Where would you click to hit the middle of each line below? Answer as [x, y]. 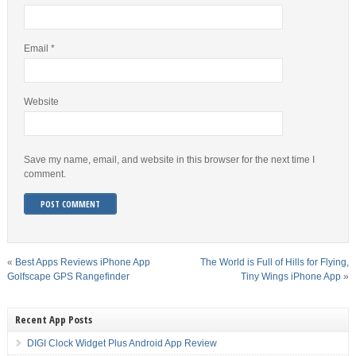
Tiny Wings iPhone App [291, 277]
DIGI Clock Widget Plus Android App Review [122, 343]
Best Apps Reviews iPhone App [82, 262]
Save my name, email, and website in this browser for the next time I [169, 160]
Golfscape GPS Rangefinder [68, 277]
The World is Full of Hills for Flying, [275, 262]
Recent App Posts [53, 319]
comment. [44, 174]
